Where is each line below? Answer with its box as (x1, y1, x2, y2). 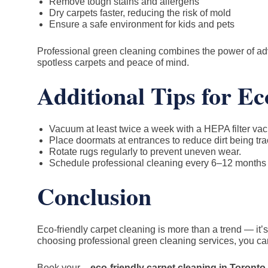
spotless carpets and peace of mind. (37, 57, 189, 68)
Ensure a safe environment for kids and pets (49, 19, 234, 29)
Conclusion (37, 178, 151, 214)
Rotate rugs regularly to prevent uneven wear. (49, 147, 241, 157)
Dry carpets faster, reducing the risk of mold (49, 8, 231, 18)
